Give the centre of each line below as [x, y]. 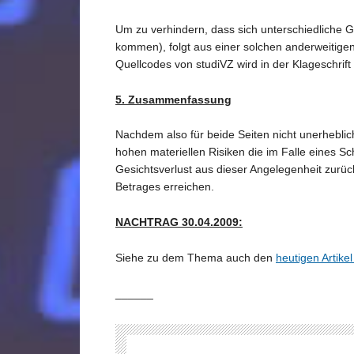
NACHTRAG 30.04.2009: [179, 222]
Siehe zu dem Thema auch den [196, 257]
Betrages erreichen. [165, 187]
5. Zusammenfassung [173, 99]
